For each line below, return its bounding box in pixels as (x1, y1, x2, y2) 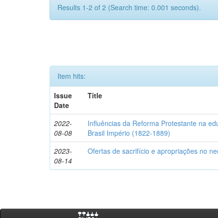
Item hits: (57, 71, 86, 81)
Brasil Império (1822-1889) (88, 128, 171, 138)
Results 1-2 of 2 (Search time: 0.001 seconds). (57, 2, 201, 12)
